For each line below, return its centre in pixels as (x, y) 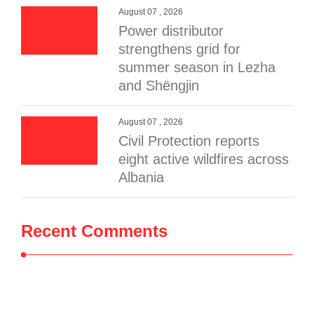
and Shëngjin (159, 86)
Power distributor (171, 31)
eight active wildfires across (204, 159)
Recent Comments (94, 231)
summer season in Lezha (197, 67)
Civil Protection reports (189, 141)
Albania (142, 177)
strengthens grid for (180, 49)
